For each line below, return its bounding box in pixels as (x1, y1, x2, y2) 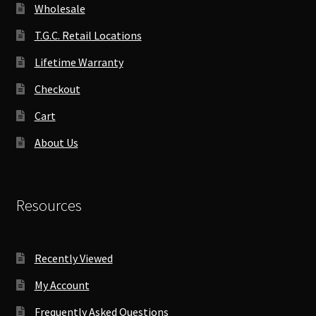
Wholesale (34, 1, 85, 16)
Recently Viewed (34, 250, 113, 265)
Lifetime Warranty (34, 55, 123, 70)
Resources (16, 195, 82, 215)
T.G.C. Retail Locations (34, 28, 142, 43)
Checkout (34, 82, 80, 97)
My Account (34, 277, 90, 292)
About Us (34, 135, 78, 150)
